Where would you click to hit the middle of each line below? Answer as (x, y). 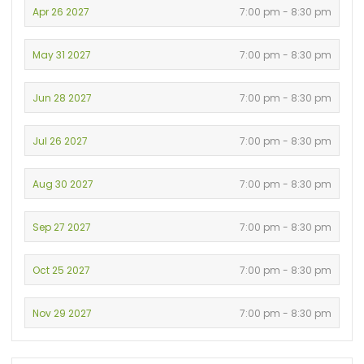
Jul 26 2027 (61, 141)
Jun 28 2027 (63, 97)
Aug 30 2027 (63, 184)
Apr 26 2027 (61, 11)
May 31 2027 (62, 54)
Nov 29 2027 (63, 313)
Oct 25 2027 (62, 270)
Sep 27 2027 (62, 227)
